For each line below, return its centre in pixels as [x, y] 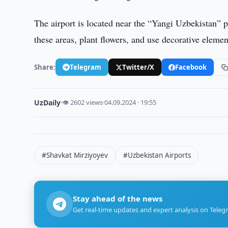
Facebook [191, 67]
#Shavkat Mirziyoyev [75, 155]
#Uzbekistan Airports [157, 155]
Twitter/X [138, 67]
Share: [45, 67]
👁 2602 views [83, 102]
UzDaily [48, 103]
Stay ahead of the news [118, 198]
